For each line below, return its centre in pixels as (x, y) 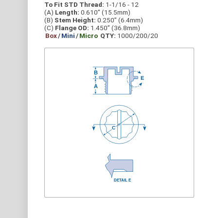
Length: (67, 12)
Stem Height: (75, 20)
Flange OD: (72, 28)
